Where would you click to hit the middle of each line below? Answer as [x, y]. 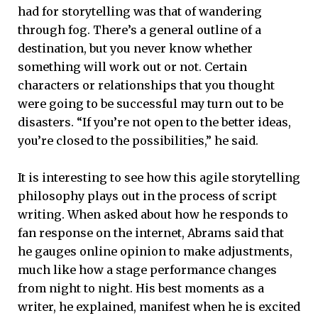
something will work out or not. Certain [132, 66]
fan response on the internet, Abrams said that [151, 233]
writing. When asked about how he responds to [153, 215]
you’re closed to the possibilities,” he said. [138, 140]
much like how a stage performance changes [147, 270]
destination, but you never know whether [135, 48]
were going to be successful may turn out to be [150, 103]
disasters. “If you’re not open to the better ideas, [154, 122]
